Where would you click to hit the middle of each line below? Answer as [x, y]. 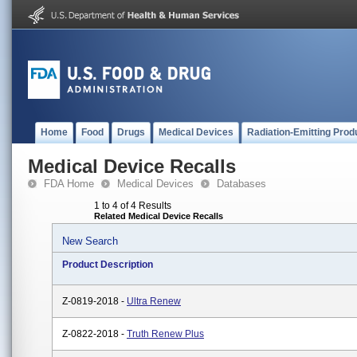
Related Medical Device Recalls [159, 216]
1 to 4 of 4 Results [133, 206]
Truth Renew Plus [165, 334]
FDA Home [69, 184]
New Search [90, 241]
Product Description [108, 265]
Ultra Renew [154, 301]
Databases [241, 184]
